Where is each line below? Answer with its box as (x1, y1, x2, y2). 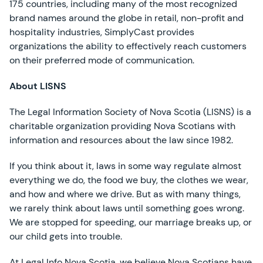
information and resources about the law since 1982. (9, 134, 233, 146)
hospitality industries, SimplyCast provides (9, 26, 194, 38)
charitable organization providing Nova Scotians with (9, 120, 235, 132)
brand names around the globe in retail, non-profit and (9, 12, 244, 24)
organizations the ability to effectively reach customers (9, 40, 247, 52)
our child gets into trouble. (9, 230, 122, 242)
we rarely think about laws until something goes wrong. (9, 202, 244, 214)
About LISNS (9, 80, 66, 92)
